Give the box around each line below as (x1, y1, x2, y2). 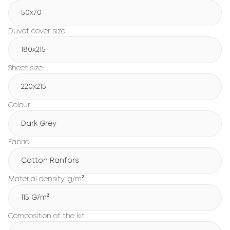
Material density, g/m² (8, 176, 84, 182)
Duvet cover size (8, 28, 65, 34)
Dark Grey (21, 121, 56, 127)
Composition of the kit (8, 213, 85, 219)
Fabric (8, 139, 29, 145)
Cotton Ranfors (21, 158, 79, 164)
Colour (8, 102, 30, 108)
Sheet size (8, 65, 43, 71)
